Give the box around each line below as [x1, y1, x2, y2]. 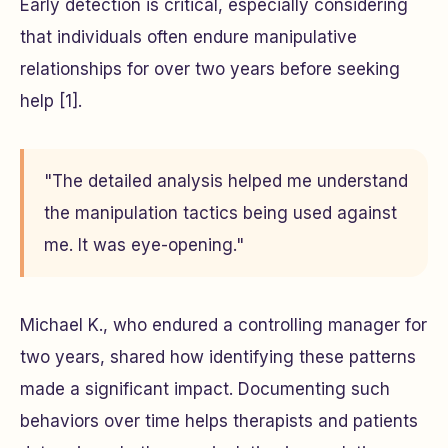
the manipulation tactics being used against [44, 203, 397, 223]
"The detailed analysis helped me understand [44, 171, 408, 191]
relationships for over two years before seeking [20, 59, 400, 79]
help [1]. [20, 91, 82, 111]
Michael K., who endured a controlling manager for [20, 315, 427, 335]
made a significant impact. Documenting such [20, 379, 390, 399]
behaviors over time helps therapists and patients [20, 411, 418, 431]
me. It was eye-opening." [44, 235, 244, 255]
